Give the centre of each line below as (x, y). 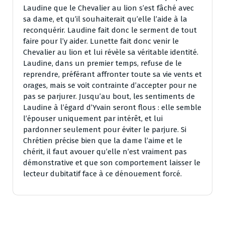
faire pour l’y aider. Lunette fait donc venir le (101, 41)
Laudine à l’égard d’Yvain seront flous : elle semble (112, 107)
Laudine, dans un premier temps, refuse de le (102, 63)
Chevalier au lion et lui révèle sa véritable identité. (111, 52)
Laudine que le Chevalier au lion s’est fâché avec (108, 8)
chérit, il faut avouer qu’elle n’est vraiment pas (105, 151)
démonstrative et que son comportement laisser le (112, 162)
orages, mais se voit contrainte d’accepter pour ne (110, 85)
